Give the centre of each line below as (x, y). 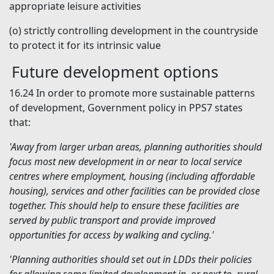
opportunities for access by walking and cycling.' (112, 235)
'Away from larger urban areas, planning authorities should (135, 147)
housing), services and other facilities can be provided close (135, 191)
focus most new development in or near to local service (126, 162)
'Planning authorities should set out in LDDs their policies (131, 260)
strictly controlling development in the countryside (141, 31)
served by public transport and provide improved (112, 220)
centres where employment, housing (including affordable (132, 176)
